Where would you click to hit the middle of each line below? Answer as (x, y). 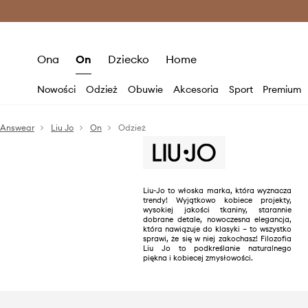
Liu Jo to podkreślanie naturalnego (217, 248)
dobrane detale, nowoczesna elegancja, (217, 219)
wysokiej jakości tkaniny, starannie (217, 210)
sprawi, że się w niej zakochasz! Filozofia (217, 239)
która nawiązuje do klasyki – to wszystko (217, 229)
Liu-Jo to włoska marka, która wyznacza (217, 190)
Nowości (57, 89)
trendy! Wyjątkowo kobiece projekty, (217, 200)
